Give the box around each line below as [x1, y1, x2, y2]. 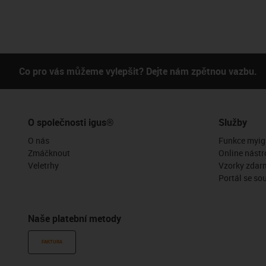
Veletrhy [28, 159, 59, 171]
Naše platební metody [28, 211, 121, 225]
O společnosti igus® [28, 115, 114, 129]
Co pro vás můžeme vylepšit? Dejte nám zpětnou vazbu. [19, 64, 257, 78]
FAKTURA [42, 239, 62, 245]
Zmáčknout [28, 147, 70, 159]
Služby [218, 115, 247, 129]
